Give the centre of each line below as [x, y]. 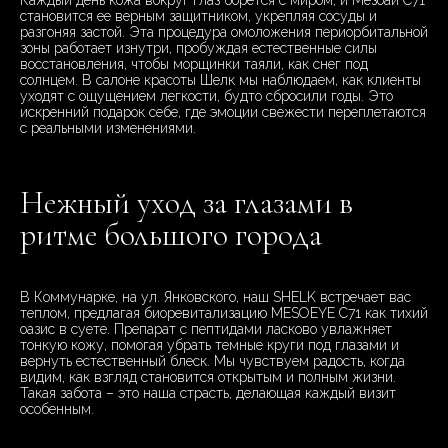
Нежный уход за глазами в [186, 203]
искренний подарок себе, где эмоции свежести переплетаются [223, 112]
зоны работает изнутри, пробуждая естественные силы [198, 48]
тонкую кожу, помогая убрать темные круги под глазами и [209, 345]
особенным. [57, 409]
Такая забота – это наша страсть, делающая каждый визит [208, 393]
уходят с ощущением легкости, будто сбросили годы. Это [206, 96]
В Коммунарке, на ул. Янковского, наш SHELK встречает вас [215, 297]
